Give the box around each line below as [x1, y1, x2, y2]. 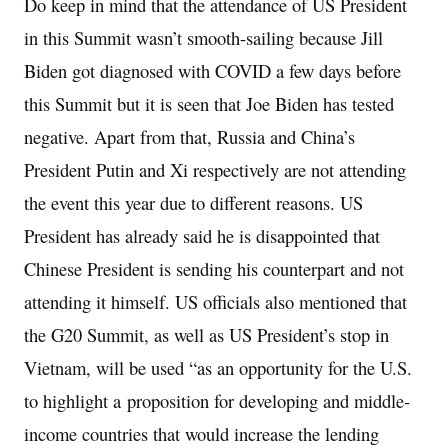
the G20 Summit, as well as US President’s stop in [24, 322, 389, 348]
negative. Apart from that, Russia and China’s [24, 124, 355, 150]
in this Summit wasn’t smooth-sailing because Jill [24, 25, 383, 51]
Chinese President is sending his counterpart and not [24, 256, 404, 282]
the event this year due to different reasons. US [24, 190, 363, 216]
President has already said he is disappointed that [24, 223, 380, 249]
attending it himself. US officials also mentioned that [24, 289, 407, 315]
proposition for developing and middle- [127, 388, 410, 414]
